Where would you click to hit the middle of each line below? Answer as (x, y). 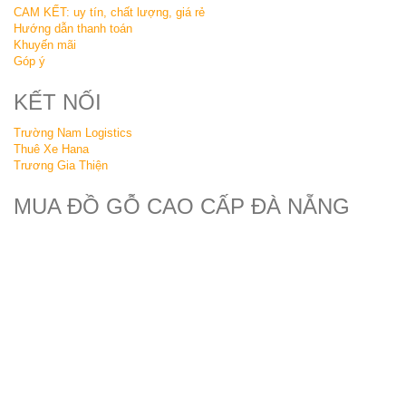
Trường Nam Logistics (73, 133)
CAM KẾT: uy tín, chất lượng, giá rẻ (109, 13)
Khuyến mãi (45, 45)
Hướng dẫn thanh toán (73, 29)
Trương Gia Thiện (61, 166)
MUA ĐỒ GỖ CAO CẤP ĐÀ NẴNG (182, 207)
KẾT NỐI (58, 102)
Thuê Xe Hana (51, 150)
